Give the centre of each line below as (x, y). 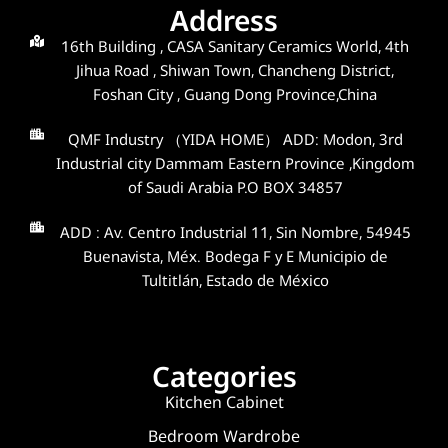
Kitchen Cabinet (224, 402)
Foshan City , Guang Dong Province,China (235, 94)
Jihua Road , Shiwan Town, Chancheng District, (235, 70)
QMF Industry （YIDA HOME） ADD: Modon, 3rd (235, 139)
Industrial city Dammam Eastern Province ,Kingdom (235, 163)
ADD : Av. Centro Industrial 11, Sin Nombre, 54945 (235, 232)
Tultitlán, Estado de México (235, 280)
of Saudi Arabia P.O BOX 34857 (235, 187)
